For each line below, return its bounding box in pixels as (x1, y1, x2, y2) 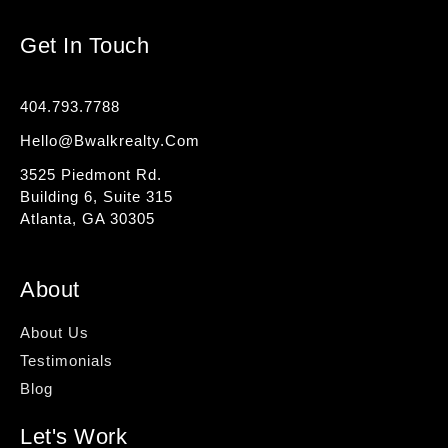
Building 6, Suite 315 (20, 188, 173, 206)
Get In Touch (20, 33, 149, 59)
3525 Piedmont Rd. (20, 166, 162, 184)
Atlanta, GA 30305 (20, 210, 155, 228)
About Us (20, 324, 89, 342)
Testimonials (20, 352, 113, 370)
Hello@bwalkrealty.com (20, 132, 200, 150)
